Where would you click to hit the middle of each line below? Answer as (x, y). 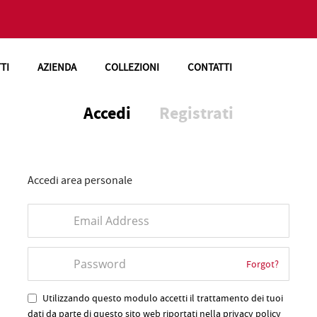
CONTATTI (209, 67)
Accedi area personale (80, 180)
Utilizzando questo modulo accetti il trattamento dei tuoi (163, 298)
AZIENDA (57, 67)
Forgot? (263, 264)
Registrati (196, 113)
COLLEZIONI (132, 67)
